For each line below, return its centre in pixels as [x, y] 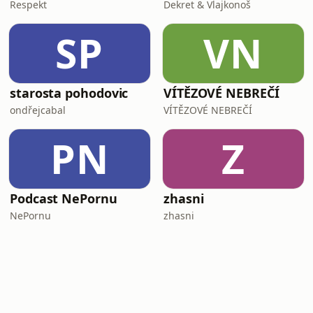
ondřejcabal [38, 110]
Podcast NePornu [64, 198]
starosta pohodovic [69, 93]
